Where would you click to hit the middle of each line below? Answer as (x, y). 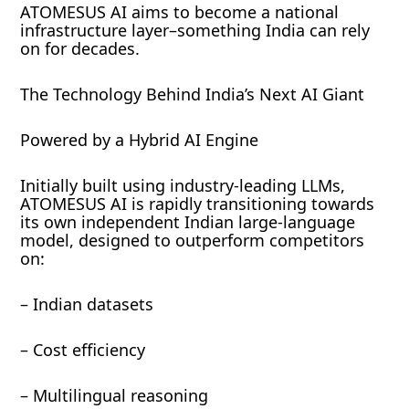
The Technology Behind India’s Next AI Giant (193, 94)
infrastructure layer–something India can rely (195, 31)
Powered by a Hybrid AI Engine (140, 140)
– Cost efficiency (83, 350)
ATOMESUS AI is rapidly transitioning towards (198, 204)
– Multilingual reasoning (115, 396)
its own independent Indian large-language (188, 222)
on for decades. (80, 49)
